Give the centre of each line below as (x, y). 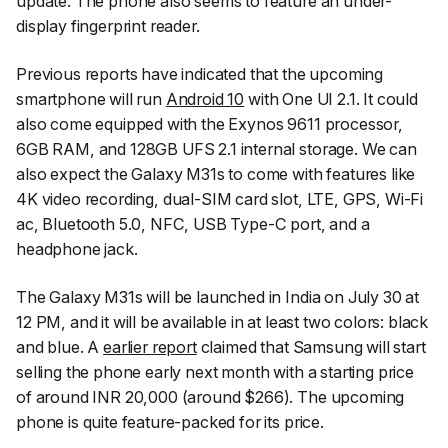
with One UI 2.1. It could (331, 99)
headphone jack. (77, 249)
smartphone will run (91, 99)
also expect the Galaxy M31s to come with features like (216, 174)
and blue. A (60, 346)
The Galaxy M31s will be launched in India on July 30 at (218, 296)
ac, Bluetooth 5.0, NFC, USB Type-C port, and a (193, 224)
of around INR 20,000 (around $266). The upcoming (210, 396)
